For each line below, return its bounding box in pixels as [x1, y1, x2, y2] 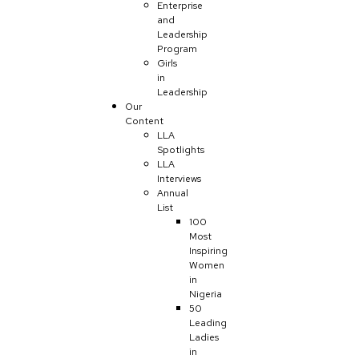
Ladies [189, 330, 219, 344]
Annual [157, 186, 188, 200]
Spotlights [157, 143, 204, 156]
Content [125, 114, 163, 127]
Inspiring [189, 244, 228, 257]
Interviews [157, 171, 201, 185]
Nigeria [189, 287, 222, 301]
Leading [189, 316, 227, 329]
